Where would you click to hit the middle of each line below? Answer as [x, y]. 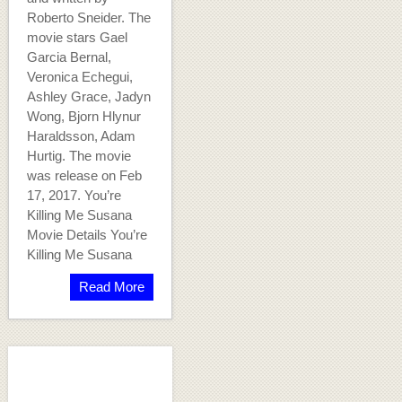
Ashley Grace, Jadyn [88, 97]
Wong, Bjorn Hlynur [83, 117]
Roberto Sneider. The [88, 18]
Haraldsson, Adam [81, 136]
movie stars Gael [77, 38]
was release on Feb [84, 176]
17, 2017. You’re [74, 196]
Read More [111, 287]
